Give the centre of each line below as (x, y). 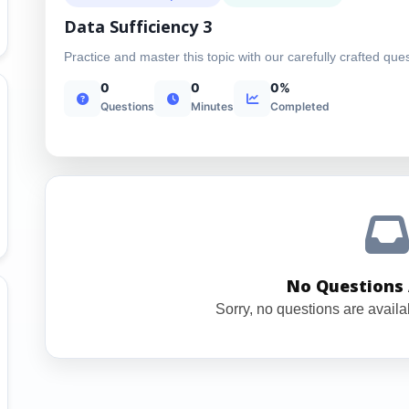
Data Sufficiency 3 (138, 26)
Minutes (212, 106)
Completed (300, 106)
